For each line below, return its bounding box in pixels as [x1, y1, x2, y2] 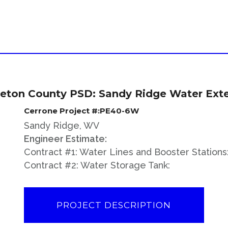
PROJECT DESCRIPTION [56, 199, 172, 210]
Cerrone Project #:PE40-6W [24, 105, 139, 116]
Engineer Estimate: [24, 133, 107, 144]
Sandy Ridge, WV [24, 120, 100, 131]
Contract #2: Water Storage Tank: [24, 159, 170, 170]
